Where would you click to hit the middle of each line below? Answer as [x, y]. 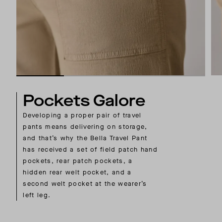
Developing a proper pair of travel [82, 115]
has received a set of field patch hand [90, 150]
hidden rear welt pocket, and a [77, 172]
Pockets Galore [86, 101]
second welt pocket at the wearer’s [85, 184]
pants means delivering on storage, [85, 127]
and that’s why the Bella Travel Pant [85, 138]
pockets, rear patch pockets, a [78, 161]
